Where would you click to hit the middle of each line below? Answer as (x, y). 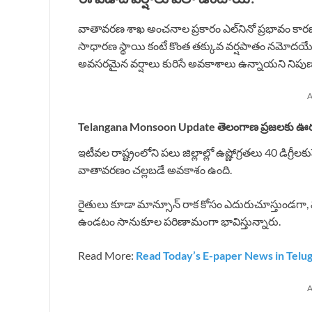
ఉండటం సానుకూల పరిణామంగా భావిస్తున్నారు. (179, 221)
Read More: (107, 256)
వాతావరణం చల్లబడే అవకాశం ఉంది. (155, 170)
